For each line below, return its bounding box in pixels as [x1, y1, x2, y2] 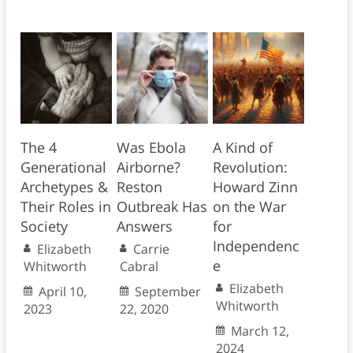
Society [20, 217, 68, 236]
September [134, 283, 201, 301]
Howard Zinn [212, 177, 298, 197]
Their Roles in [20, 197, 111, 217]
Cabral [119, 258, 158, 276]
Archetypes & [20, 177, 108, 197]
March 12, [230, 322, 289, 340]
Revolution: [212, 158, 288, 177]
